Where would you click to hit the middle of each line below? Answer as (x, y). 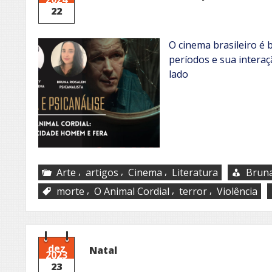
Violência (237, 191)
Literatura (195, 172)
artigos (102, 172)
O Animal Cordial (132, 191)
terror (193, 191)
